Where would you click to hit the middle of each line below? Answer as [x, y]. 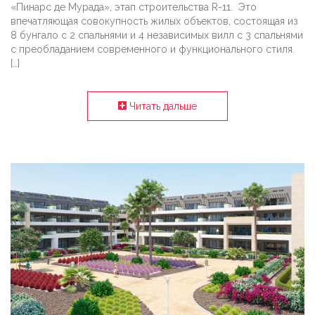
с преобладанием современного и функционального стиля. [153, 49]
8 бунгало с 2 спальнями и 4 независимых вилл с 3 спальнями [157, 35]
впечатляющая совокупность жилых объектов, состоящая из [154, 21]
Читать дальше [162, 106]
